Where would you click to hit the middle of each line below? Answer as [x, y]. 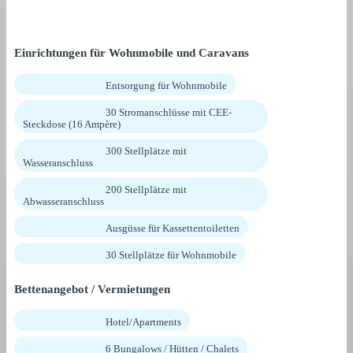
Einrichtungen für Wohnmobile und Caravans [132, 52]
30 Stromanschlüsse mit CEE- [169, 112]
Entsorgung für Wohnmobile [166, 85]
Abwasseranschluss [63, 201]
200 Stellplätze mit [146, 189]
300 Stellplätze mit [146, 150]
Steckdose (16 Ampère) [72, 124]
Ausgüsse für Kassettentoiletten [173, 228]
